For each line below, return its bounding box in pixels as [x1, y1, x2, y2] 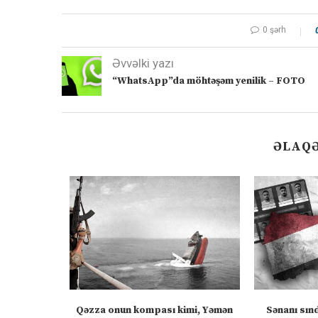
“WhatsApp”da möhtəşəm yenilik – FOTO [112, 75, 305, 88]
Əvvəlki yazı [112, 56, 174, 71]
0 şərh [263, 25, 286, 35]
